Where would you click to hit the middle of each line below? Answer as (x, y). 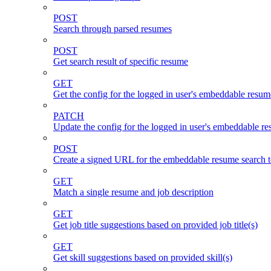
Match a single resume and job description (133, 192)
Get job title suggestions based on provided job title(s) (155, 224)
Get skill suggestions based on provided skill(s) (143, 257)
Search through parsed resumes (113, 28)
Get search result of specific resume (121, 61)
